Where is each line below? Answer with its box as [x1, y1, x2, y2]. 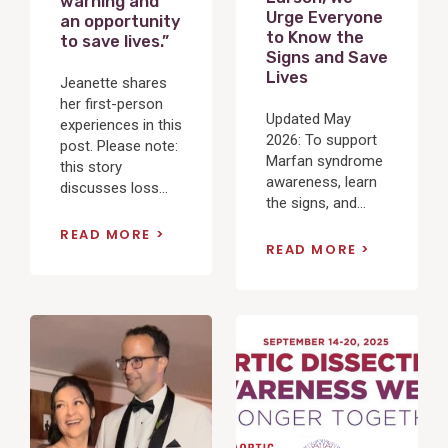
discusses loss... [60, 178, 168, 197]
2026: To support [265, 130, 377, 149]
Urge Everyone [265, 8, 383, 28]
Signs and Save [265, 48, 388, 68]
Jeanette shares [60, 73, 167, 92]
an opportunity [60, 12, 180, 32]
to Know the [265, 28, 364, 48]
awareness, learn [265, 172, 377, 191]
